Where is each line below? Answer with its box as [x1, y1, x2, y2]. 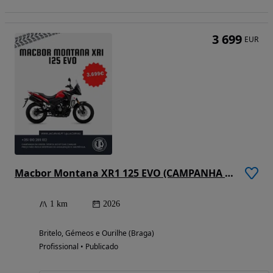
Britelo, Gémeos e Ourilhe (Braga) [39, 228, 154, 239]
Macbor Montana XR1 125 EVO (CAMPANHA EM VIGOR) [225, 166, 233, 180]
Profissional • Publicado [39, 241, 118, 252]
